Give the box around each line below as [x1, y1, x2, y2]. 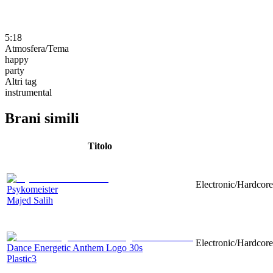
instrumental [5, 87, 52, 97]
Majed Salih [7, 194, 53, 205]
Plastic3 [7, 253, 37, 264]
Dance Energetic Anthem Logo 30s [7, 242, 143, 253]
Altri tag [5, 76, 37, 87]
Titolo [88, 140, 112, 151]
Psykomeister [7, 183, 58, 194]
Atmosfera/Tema [5, 43, 69, 54]
